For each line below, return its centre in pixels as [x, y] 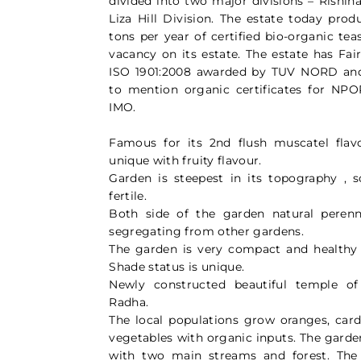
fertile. [128, 195]
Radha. [129, 302]
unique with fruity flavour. [185, 160]
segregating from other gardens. [207, 231]
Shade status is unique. [177, 266]
